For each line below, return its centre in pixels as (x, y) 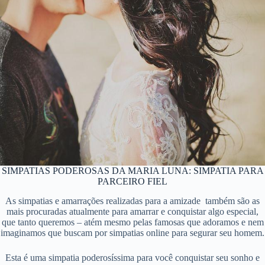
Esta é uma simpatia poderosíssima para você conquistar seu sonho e (132, 257)
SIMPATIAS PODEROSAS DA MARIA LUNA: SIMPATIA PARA (132, 170)
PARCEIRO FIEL (132, 181)
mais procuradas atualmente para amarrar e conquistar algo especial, (132, 211)
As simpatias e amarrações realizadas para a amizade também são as (132, 201)
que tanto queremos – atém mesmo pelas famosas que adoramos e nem (132, 222)
